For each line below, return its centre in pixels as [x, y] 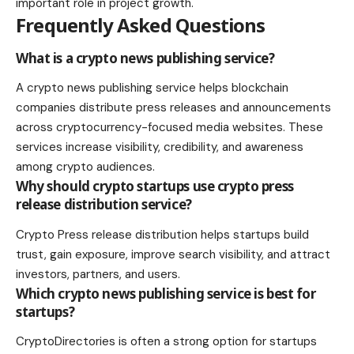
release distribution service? [104, 205]
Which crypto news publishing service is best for [166, 293]
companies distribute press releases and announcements [173, 108]
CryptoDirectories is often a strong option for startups [166, 341]
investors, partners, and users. [98, 274]
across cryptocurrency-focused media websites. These [169, 128]
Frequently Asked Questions [141, 25]
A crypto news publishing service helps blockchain [152, 88]
